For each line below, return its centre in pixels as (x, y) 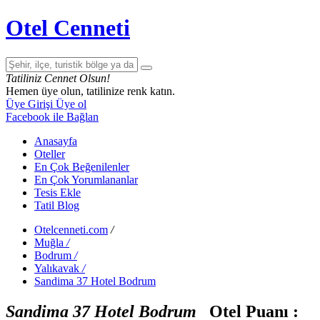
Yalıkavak (57, 268)
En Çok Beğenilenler (82, 166)
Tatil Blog (57, 205)
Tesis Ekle (57, 192)
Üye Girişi (31, 104)
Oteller (50, 154)
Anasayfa (56, 141)
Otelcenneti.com (71, 229)
